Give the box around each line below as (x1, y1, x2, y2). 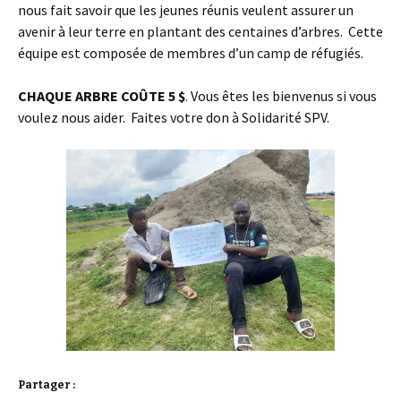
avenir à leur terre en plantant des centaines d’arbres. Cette (18, 22, 383, 40)
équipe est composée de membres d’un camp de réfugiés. (18, 44, 363, 62)
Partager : (18, 379, 75, 391)
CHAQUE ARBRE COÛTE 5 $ (18, 87, 185, 105)
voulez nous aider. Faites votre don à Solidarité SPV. (18, 108, 329, 126)
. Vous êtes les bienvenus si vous (185, 87, 377, 105)
